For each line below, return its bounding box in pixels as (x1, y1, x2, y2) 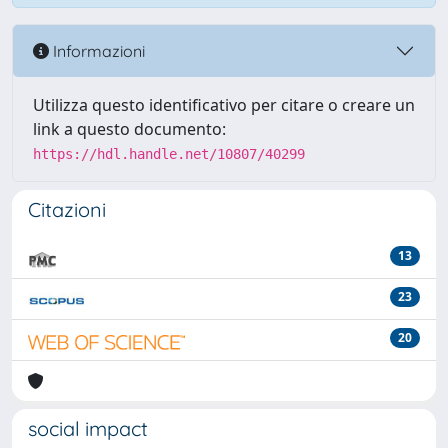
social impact (28, 416, 148, 441)
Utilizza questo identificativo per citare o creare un (33, 94, 415, 116)
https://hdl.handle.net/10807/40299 (33, 146, 305, 162)
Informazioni (49, 40, 145, 61)
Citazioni (28, 197, 106, 222)
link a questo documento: (33, 118, 226, 140)
